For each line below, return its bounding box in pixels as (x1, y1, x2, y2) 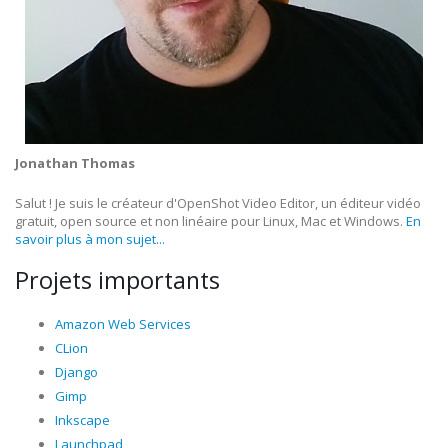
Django (55, 363, 98, 381)
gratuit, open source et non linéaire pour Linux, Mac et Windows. (15, 212, 406, 230)
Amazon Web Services (55, 315, 191, 333)
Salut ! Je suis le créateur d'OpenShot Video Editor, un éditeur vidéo (15, 194, 421, 212)
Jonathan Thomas (15, 154, 135, 172)
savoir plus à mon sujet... (15, 230, 165, 248)
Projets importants (15, 264, 220, 296)
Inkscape (55, 411, 110, 429)
